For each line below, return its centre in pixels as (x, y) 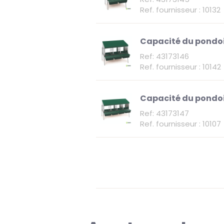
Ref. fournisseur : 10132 (180, 10)
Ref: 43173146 (164, 56)
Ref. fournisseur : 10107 (180, 124)
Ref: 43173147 (164, 113)
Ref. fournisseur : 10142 (180, 67)
